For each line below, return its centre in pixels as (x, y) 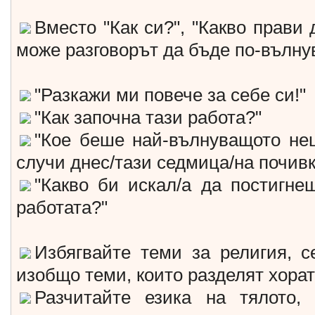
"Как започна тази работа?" (148, 117)
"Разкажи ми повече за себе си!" (170, 95)
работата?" (62, 207)
